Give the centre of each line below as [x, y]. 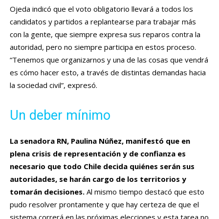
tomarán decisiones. [47, 191]
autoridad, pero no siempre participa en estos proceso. [103, 47]
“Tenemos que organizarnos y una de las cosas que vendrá [109, 59]
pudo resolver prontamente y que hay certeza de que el [104, 204]
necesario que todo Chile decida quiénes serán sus [102, 166]
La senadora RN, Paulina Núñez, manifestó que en [100, 141]
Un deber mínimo [60, 115]
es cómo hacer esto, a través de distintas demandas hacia [108, 72]
